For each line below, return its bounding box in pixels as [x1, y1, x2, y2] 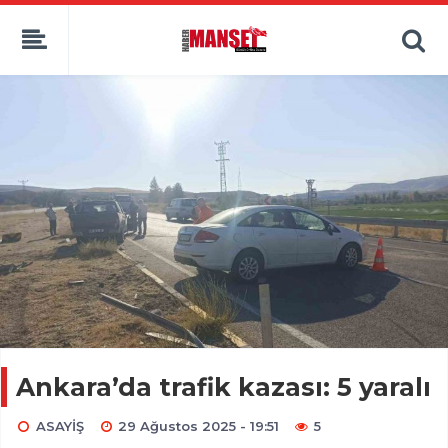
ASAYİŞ [35, 418, 84, 435]
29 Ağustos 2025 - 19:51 [118, 418, 280, 435]
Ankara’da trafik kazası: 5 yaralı [16, 372, 431, 403]
